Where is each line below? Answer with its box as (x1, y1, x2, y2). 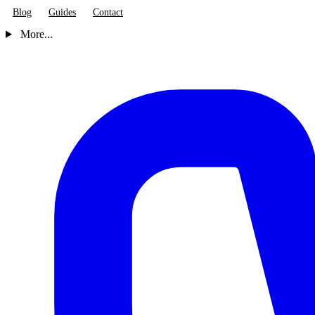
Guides (49, 7, 76, 18)
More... (20, 28, 53, 40)
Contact (93, 7, 123, 18)
